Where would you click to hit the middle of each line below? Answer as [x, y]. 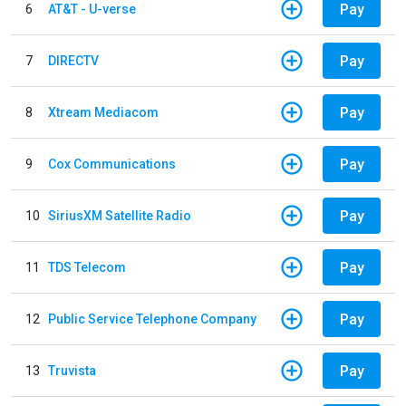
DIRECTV [73, 60]
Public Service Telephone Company [152, 319]
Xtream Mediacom [103, 112]
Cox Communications [112, 164]
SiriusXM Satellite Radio [120, 215]
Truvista [72, 370]
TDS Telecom [87, 267]
